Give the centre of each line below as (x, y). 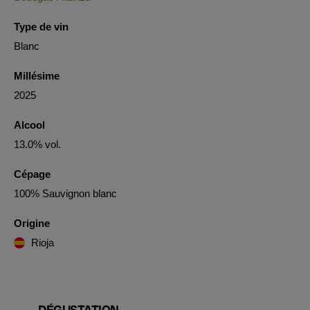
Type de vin (41, 27)
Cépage (32, 174)
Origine (32, 223)
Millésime (37, 76)
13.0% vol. (37, 144)
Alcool (29, 125)
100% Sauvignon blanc (65, 193)
